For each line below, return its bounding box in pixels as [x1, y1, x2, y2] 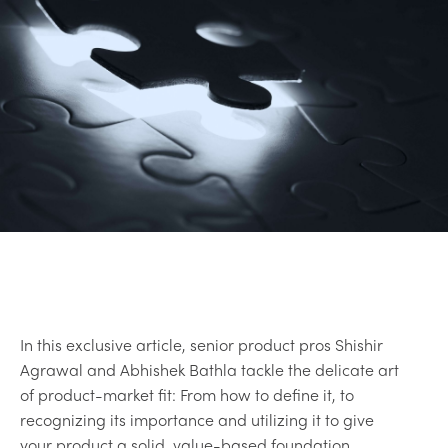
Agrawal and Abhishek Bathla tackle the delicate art [20, 357, 399, 381]
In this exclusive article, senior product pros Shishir [20, 332, 383, 356]
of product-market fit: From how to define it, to [20, 382, 354, 406]
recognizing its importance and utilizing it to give [20, 407, 374, 431]
